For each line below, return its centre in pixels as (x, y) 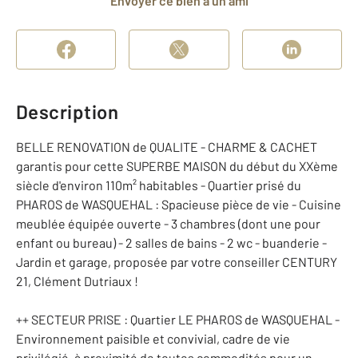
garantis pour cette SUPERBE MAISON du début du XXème (177, 166)
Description (68, 111)
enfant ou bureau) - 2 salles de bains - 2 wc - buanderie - (171, 243)
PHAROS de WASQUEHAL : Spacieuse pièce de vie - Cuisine (179, 204)
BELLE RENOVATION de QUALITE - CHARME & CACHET (167, 147)
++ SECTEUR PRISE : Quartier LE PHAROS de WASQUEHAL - (178, 319)
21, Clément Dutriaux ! (77, 281)
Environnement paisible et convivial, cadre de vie (153, 338)
